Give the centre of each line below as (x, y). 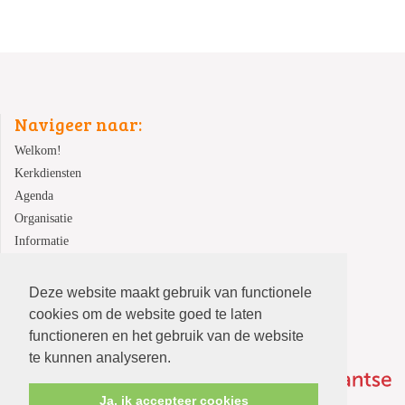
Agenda (34, 196)
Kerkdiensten (48, 173)
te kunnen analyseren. (102, 357)
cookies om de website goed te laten (146, 314)
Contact (34, 264)
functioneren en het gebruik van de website (166, 335)
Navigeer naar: (78, 124)
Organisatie (43, 218)
